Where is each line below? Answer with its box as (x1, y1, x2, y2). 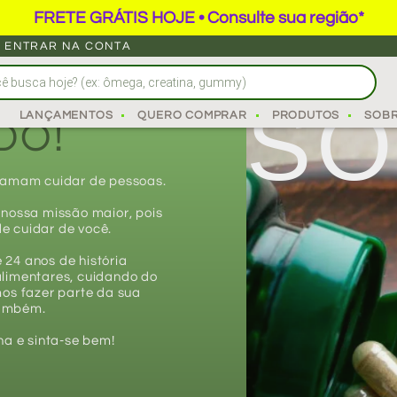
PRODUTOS (271, 109, 340, 121)
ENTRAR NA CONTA (4, 39, 132, 52)
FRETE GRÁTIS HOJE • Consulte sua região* (33, 9, 364, 27)
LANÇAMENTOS (19, 109, 113, 121)
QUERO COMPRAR (137, 109, 247, 121)
